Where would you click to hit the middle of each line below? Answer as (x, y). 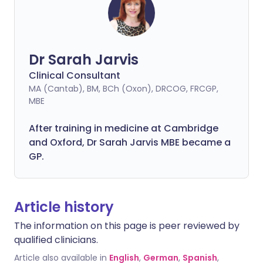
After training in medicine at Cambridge (124, 128)
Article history (64, 207)
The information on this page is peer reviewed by (127, 226)
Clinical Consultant (75, 75)
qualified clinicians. (56, 240)
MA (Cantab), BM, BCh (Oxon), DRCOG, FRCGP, (124, 89)
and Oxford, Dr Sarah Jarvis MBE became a (130, 142)
